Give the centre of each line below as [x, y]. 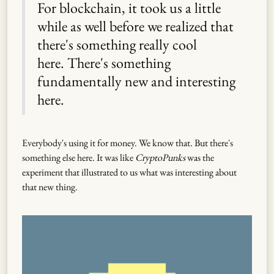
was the [200, 158]
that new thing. [50, 187]
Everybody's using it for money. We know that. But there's [128, 143]
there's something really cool [117, 45]
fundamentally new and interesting [136, 81]
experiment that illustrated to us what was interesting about [129, 172]
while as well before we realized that [135, 26]
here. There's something [104, 63]
